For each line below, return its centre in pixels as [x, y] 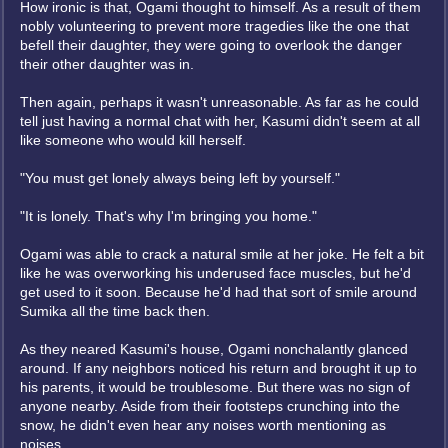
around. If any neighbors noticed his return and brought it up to [218, 368]
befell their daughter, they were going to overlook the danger [211, 45]
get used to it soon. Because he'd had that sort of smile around [218, 292]
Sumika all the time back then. [115, 311]
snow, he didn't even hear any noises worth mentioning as [203, 425]
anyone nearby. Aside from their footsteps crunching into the [210, 406]
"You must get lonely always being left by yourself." [180, 178]
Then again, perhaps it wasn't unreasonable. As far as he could [219, 102]
